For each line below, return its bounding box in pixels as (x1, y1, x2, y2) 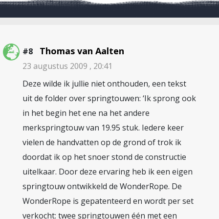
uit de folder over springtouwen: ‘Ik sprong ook (22, 93, 196, 104)
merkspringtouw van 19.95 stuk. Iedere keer (22, 122, 184, 133)
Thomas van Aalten (40, 45, 124, 57)
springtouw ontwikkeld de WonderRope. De (22, 181, 182, 192)
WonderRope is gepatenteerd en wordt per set (22, 196, 194, 206)
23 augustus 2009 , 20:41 (22, 61, 112, 71)
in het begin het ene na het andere (22, 108, 150, 118)
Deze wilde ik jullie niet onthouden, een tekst (22, 78, 186, 89)
